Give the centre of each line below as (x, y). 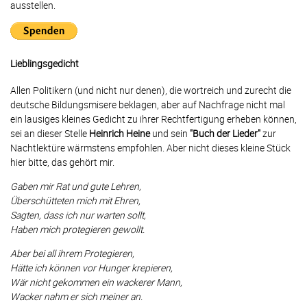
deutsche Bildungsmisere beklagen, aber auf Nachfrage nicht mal (148, 105)
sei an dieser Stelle (50, 134)
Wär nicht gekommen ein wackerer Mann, (96, 282)
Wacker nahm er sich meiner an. (76, 297)
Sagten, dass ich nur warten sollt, (78, 215)
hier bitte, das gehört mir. (63, 162)
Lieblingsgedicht (45, 63)
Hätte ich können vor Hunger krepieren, (91, 268)
